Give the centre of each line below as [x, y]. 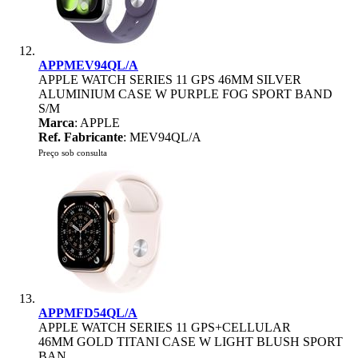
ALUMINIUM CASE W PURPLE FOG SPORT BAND [185, 94]
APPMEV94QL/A [88, 65]
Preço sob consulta [73, 153]
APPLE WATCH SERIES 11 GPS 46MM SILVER [170, 80]
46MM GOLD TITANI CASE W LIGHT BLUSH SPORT [191, 342]
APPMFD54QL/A [88, 313]
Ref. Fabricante [81, 137]
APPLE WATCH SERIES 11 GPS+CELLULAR [165, 327]
